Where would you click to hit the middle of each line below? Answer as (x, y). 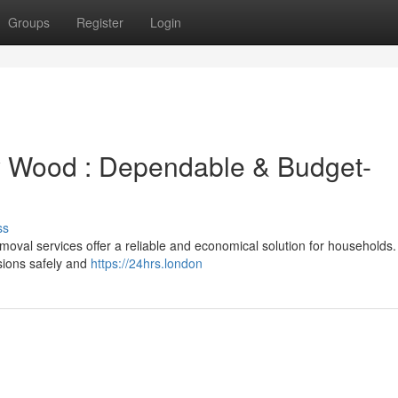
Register (100, 22)
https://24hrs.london (147, 263)
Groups (29, 22)
